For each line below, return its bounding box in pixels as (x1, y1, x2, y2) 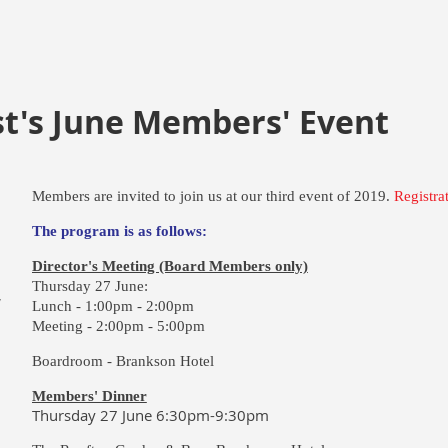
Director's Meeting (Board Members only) (31, 258, 308, 274)
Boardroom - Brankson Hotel (31, 353, 214, 369)
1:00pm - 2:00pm (84, 298, 198, 314)
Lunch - (31, 298, 85, 314)
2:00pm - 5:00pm (95, 318, 213, 334)
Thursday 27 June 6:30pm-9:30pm (31, 405, 269, 425)
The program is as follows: (31, 223, 207, 239)
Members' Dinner (31, 388, 147, 404)
